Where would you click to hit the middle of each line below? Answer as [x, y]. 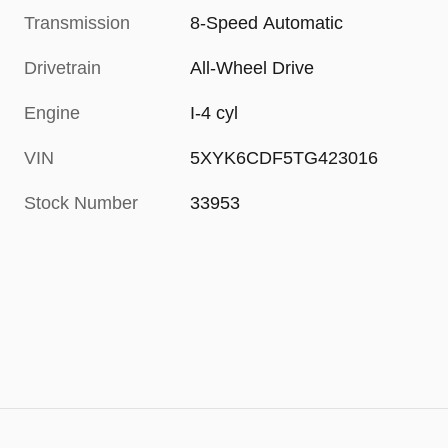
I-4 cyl [214, 113]
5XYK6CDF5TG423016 [284, 158]
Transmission [77, 23]
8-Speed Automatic [267, 23]
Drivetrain [62, 68]
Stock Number [81, 203]
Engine [52, 113]
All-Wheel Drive [252, 68]
